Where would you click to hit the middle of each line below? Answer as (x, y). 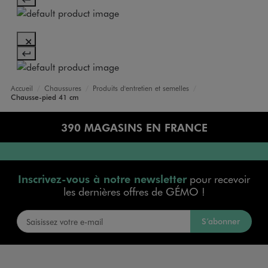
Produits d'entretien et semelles (141, 88)
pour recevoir (218, 179)
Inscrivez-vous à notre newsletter (102, 178)
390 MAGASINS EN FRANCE (134, 127)
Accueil (22, 88)
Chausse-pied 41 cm (45, 97)
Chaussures (63, 88)
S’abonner (221, 221)
